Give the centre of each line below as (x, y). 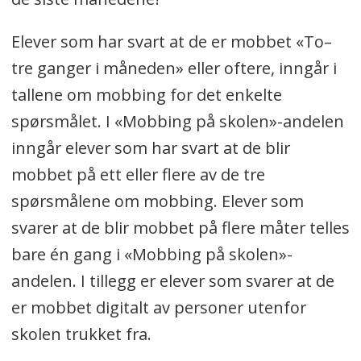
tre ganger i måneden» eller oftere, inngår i (174, 68)
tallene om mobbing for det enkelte (146, 94)
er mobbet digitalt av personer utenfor (158, 307)
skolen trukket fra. (81, 334)
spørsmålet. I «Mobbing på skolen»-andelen (177, 121)
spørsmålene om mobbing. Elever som (157, 201)
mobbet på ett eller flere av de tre (138, 174)
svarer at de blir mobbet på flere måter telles (180, 227)
